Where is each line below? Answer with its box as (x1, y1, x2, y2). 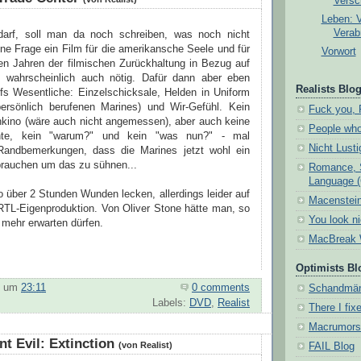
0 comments (192, 281, 250, 293)
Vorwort (321, 46, 356, 58)
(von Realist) (118, 339, 172, 350)
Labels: (152, 297, 189, 309)
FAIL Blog (309, 340, 355, 352)
